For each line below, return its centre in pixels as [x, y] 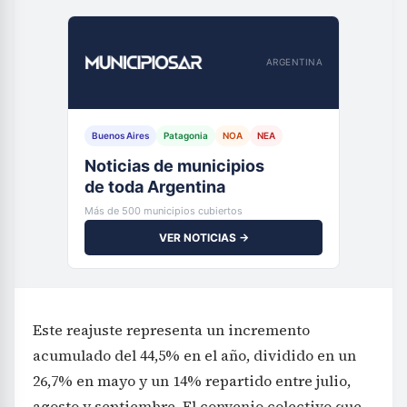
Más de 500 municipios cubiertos [164, 210]
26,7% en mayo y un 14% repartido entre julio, [192, 380]
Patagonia [186, 135]
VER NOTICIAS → [203, 237]
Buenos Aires [120, 135]
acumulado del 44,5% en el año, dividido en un [194, 355]
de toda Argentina [155, 186]
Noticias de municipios [174, 165]
